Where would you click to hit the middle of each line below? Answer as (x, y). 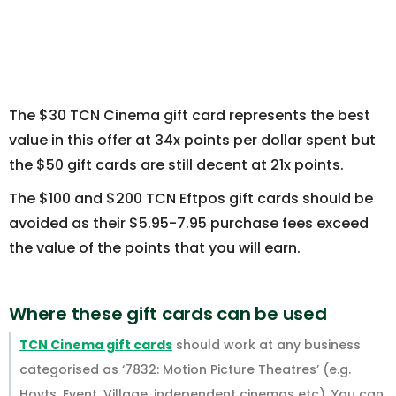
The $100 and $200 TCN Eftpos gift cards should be (191, 199)
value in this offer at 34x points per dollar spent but (192, 141)
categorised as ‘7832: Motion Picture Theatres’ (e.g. (185, 370)
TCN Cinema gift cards (96, 345)
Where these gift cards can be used (168, 314)
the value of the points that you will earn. (155, 248)
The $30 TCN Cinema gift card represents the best (190, 116)
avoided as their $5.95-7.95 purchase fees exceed (189, 224)
